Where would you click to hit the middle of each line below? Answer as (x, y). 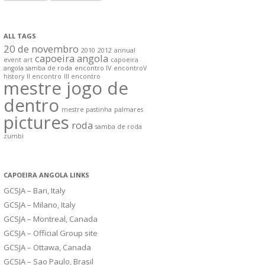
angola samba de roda (38, 68)
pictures (36, 123)
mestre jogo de (66, 88)
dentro (31, 106)
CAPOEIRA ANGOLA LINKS (46, 175)
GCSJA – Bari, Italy (35, 191)
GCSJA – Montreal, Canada (51, 219)
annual (125, 51)
